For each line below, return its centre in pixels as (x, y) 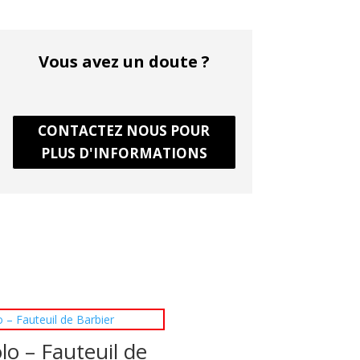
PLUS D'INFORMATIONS (124, 153)
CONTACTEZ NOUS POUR (124, 131)
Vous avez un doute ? (124, 62)
